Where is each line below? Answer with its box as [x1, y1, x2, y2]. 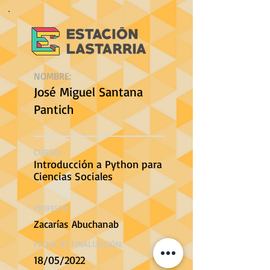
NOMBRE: [34, 70, 71, 82]
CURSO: [34, 146, 61, 158]
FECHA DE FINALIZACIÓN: [34, 239, 123, 249]
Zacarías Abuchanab [34, 218, 119, 230]
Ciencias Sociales [34, 169, 113, 183]
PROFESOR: [34, 203, 69, 213]
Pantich [34, 101, 74, 117]
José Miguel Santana [34, 84, 143, 99]
